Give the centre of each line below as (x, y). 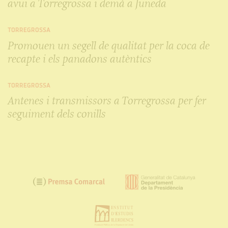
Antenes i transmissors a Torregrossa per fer (107, 101)
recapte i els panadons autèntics (80, 59)
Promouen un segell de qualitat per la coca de (109, 45)
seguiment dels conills (57, 114)
